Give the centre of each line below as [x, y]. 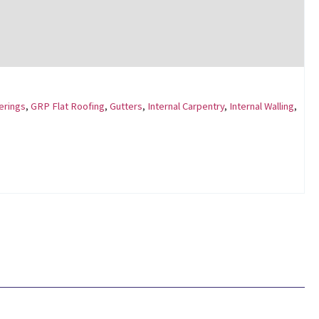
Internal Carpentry [186, 106]
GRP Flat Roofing [68, 106]
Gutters [126, 106]
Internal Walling [262, 106]
